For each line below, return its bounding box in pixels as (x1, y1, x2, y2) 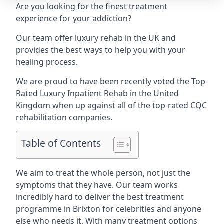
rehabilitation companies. (16, 112, 112, 123)
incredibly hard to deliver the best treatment (16, 191, 184, 202)
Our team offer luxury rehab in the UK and (16, 32, 176, 43)
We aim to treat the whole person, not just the (16, 167, 190, 178)
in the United (128, 88, 179, 99)
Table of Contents (21, 136, 101, 150)
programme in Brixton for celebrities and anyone (16, 203, 201, 214)
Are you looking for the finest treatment (16, 1, 167, 12)
